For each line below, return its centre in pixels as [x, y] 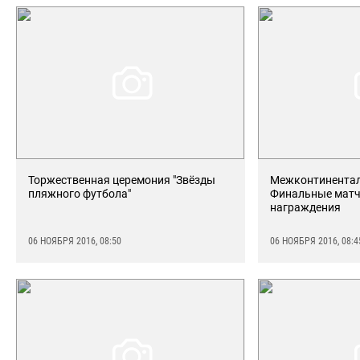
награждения [305, 207]
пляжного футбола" [80, 194]
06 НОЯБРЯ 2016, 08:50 [75, 241]
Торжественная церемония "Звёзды [122, 180]
